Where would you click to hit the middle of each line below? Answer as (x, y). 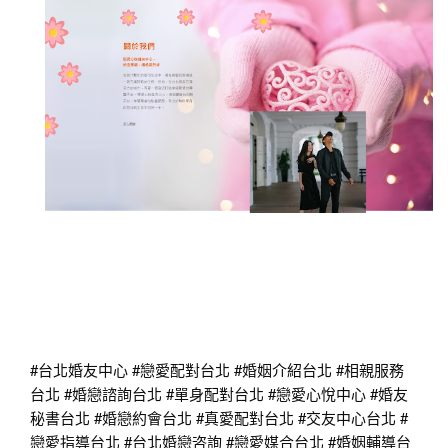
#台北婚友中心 (79, 370)
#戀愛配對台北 (181, 370)
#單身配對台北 (215, 394)
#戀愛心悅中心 (317, 394)
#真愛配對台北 (245, 418)
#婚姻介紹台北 (283, 370)
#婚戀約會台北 (143, 418)
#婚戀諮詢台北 (113, 394)
